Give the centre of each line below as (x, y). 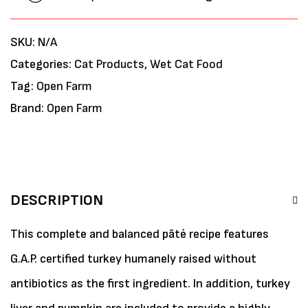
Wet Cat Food (186, 64)
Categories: (42, 64)
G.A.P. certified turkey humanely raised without (133, 259)
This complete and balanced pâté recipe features (140, 234)
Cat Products (109, 64)
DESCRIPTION (57, 200)
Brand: (29, 108)
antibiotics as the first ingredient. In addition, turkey (150, 284)
